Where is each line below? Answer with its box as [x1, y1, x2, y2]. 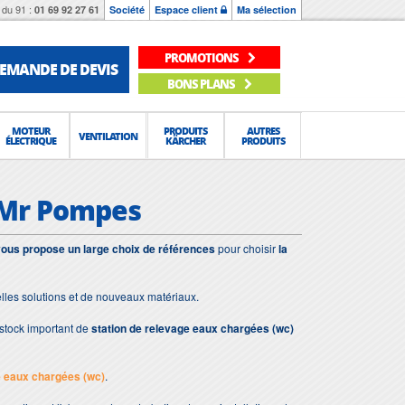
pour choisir [215, 240, 278, 256]
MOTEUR [12, 124, 51, 137]
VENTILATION [79, 128, 138, 143]
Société [109, 3, 145, 16]
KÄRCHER [165, 134, 206, 147]
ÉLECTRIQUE [5, 134, 57, 147]
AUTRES [246, 124, 279, 137]
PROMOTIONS [164, 48, 240, 66]
